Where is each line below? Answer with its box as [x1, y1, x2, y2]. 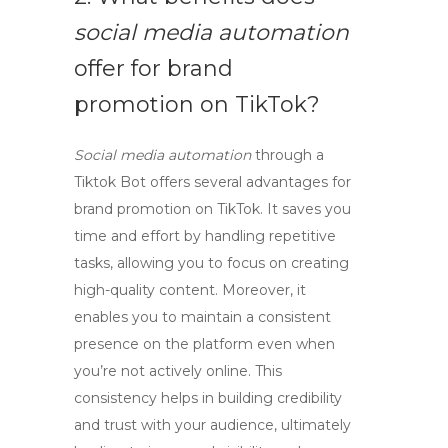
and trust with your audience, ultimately [74, 416, 351, 434]
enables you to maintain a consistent [74, 308, 331, 326]
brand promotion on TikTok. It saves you [74, 200, 351, 218]
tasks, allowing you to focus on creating [74, 254, 349, 272]
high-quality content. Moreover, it [74, 281, 306, 299]
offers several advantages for [146, 173, 351, 191]
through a [251, 146, 324, 164]
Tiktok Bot [74, 173, 146, 191]
